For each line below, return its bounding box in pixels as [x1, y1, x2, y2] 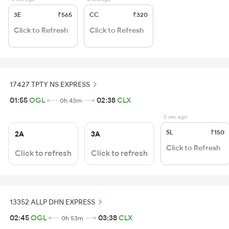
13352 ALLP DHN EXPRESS [10, 197, 95, 207]
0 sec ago [164, 113, 187, 120]
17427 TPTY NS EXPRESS [10, 79, 90, 89]
